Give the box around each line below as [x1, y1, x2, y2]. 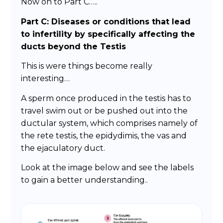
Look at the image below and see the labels [21, 163, 194, 173]
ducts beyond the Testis [21, 41, 126, 51]
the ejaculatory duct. [21, 143, 106, 153]
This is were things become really [21, 61, 153, 71]
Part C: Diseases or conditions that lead [21, 16, 191, 26]
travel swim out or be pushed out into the [21, 106, 188, 115]
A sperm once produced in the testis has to [21, 93, 192, 103]
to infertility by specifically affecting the [21, 29, 196, 39]
